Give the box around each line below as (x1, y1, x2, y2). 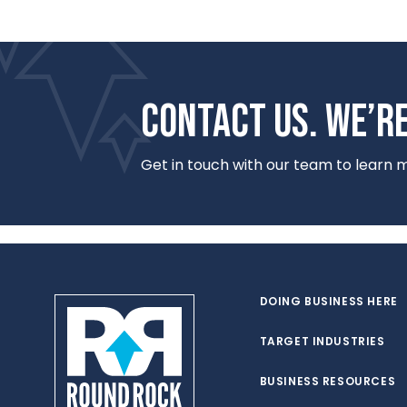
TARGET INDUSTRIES (259, 333, 385, 349)
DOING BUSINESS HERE (259, 293, 398, 309)
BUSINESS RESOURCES (259, 373, 396, 389)
